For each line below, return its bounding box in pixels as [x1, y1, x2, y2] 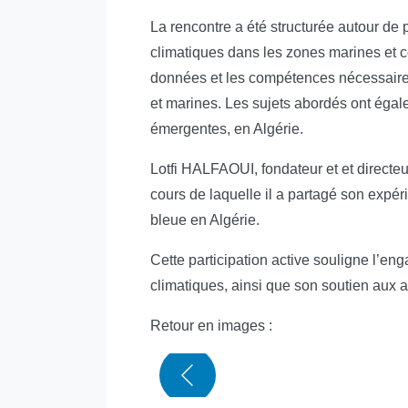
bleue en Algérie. [150, 212, 260, 229]
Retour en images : [150, 318, 272, 334]
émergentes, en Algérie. [150, 121, 303, 138]
